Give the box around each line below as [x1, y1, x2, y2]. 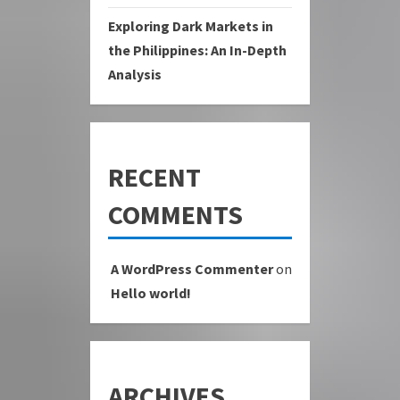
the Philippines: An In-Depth [108, 41, 287, 60]
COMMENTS [108, 197, 243, 232]
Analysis [108, 65, 162, 84]
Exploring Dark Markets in [108, 17, 273, 36]
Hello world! [111, 284, 191, 303]
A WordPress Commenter [111, 260, 273, 279]
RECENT [108, 160, 201, 195]
